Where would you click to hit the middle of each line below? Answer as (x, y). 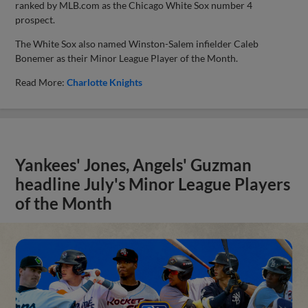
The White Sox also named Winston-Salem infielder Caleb (137, 43)
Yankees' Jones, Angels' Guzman (134, 165)
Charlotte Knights (105, 82)
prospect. (35, 19)
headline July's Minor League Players (153, 184)
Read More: (41, 82)
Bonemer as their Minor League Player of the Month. (127, 58)
